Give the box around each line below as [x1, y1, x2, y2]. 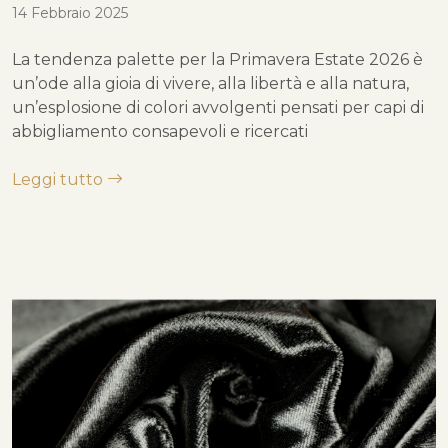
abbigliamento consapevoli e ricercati [12, 121, 308, 141]
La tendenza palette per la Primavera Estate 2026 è [12, 49, 423, 69]
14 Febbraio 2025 [12, 3, 128, 22]
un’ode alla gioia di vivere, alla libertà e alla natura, [12, 73, 409, 93]
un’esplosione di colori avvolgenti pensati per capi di [12, 97, 424, 117]
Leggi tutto [12, 169, 107, 189]
